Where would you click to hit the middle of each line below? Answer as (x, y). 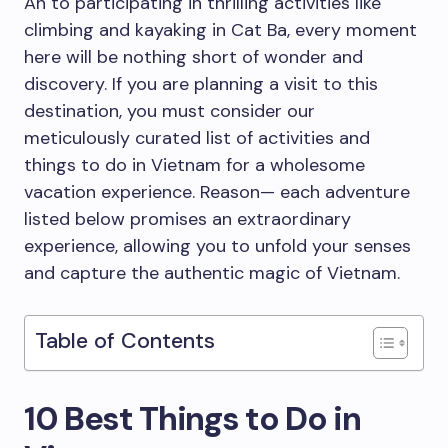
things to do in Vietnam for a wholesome (194, 165)
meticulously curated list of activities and (197, 138)
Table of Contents (125, 341)
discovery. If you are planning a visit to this (201, 84)
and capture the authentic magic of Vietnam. (214, 273)
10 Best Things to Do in (192, 419)
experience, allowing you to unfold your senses (217, 246)
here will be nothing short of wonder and (193, 57)
